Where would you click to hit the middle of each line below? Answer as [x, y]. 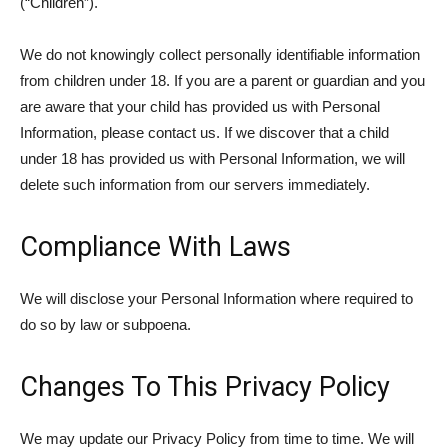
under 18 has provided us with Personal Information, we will [212, 158]
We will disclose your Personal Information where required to [216, 298]
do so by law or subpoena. [105, 324]
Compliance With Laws [155, 247]
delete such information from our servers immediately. [195, 184]
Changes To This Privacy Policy [205, 387]
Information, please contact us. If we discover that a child [204, 132]
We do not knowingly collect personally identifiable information [220, 54]
